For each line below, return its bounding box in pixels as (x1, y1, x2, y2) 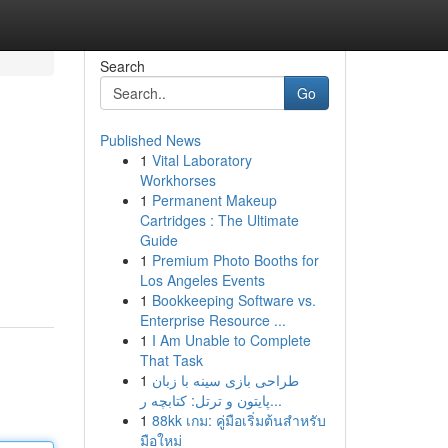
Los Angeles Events (139, 270, 265, 290)
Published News (99, 130, 201, 150)
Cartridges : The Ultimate (139, 210, 299, 230)
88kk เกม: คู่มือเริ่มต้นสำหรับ (151, 410, 326, 430)
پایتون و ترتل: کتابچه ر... (269, 390, 282, 410)
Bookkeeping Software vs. (151, 290, 316, 310)
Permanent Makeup (151, 190, 277, 210)
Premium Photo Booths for (151, 250, 319, 270)
